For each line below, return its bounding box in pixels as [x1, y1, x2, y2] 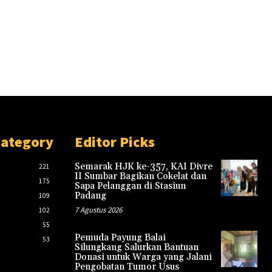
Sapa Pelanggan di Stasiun [74, 180, 186, 192]
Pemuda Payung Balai [74, 231, 166, 243]
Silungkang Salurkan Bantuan [74, 241, 199, 253]
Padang [74, 189, 106, 202]
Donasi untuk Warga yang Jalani [74, 251, 212, 263]
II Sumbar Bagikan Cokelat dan [74, 170, 206, 182]
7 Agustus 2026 [74, 204, 122, 215]
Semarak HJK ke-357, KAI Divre [74, 160, 212, 172]
